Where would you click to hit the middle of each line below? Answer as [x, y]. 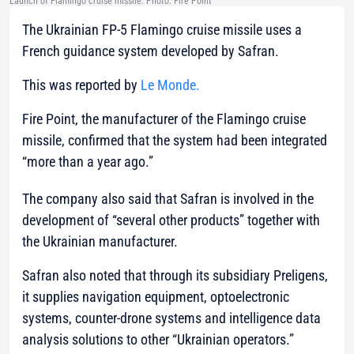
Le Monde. [170, 85]
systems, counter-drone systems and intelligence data [171, 318]
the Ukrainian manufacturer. [100, 242]
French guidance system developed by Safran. [151, 51]
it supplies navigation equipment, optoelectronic [156, 297]
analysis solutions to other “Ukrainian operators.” [158, 340]
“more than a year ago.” [88, 162]
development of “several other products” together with [171, 220]
